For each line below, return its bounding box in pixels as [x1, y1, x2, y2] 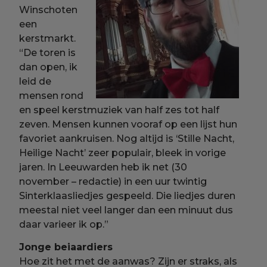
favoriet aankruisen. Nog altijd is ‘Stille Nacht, [19, 133, 235, 145]
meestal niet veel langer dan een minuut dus [19, 204, 234, 216]
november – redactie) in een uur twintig [19, 176, 207, 188]
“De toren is [19, 47, 76, 59]
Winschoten [19, 4, 78, 16]
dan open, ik [19, 61, 78, 73]
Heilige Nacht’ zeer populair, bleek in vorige [19, 147, 226, 159]
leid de [19, 76, 52, 88]
